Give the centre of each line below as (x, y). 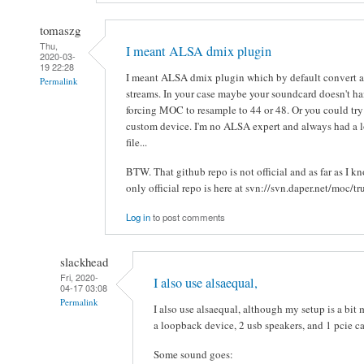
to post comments (188, 217)
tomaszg (60, 30)
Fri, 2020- (79, 277)
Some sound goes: (193, 354)
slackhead (84, 261)
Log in (138, 217)
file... (136, 143)
